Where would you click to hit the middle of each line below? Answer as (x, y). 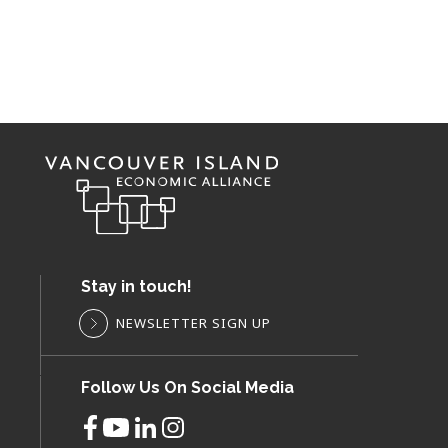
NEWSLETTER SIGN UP (193, 323)
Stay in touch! (136, 287)
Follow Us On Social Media (187, 388)
